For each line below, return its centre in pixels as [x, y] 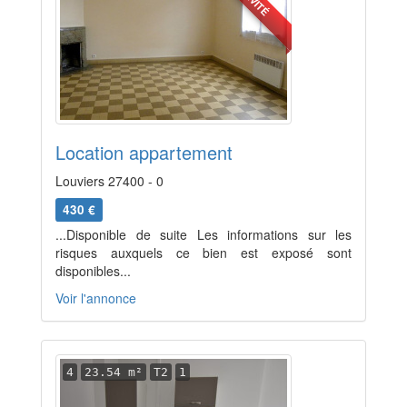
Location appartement [144, 152]
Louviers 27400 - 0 [109, 181]
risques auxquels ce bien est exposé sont [203, 253]
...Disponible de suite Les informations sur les [203, 234]
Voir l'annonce [96, 298]
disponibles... [93, 271]
